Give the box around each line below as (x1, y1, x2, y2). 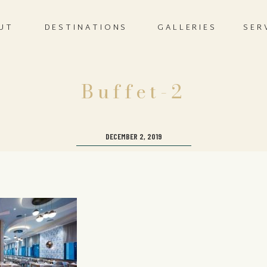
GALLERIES (157, 21, 218, 35)
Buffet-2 (81, 77, 186, 106)
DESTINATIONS (44, 21, 128, 35)
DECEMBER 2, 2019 (105, 131, 162, 141)
